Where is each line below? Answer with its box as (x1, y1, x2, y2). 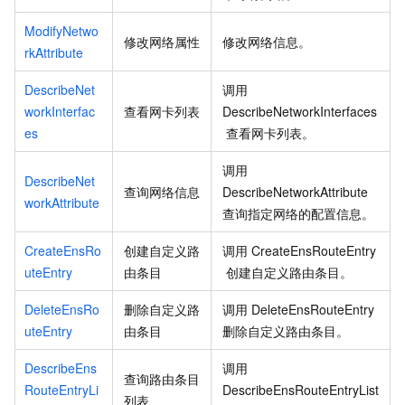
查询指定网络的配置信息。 (222, 204, 374, 223)
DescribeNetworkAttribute (222, 183, 368, 202)
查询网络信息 (124, 183, 200, 202)
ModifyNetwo (24, 22, 99, 41)
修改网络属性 (124, 33, 200, 52)
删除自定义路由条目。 (222, 322, 349, 341)
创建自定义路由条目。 (226, 263, 353, 282)
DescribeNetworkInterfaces (222, 102, 377, 121)
